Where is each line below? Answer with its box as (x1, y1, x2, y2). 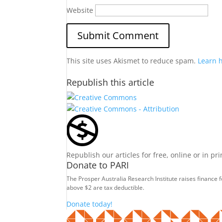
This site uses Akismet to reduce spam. (66, 56, 198, 65)
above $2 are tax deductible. (66, 183, 145, 192)
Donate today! (66, 199, 113, 209)
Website (66, 5, 94, 15)
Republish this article (66, 76, 155, 88)
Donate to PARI (66, 159, 129, 171)
